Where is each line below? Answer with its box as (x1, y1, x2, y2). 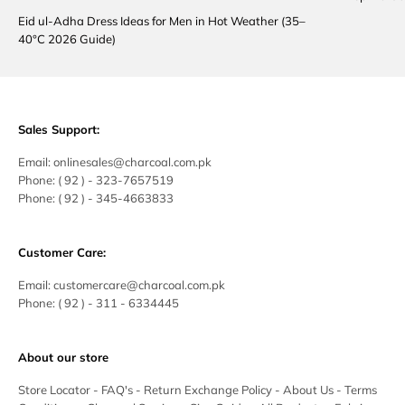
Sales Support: (18, 121, 99, 137)
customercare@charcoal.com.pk (53, 277, 225, 292)
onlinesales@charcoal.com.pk (53, 154, 212, 169)
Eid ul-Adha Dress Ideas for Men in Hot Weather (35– (18, 13, 306, 28)
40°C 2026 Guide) (18, 31, 116, 46)
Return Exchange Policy (144, 381, 272, 397)
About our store (18, 349, 108, 364)
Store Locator (18, 381, 93, 397)
